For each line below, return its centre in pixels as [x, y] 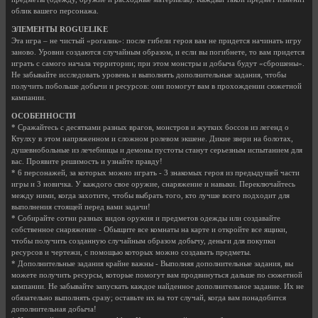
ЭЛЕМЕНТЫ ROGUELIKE [60, 30]
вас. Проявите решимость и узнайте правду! [87, 162]
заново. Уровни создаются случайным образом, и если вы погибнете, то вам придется [158, 53]
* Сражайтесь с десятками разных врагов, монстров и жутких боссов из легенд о [150, 128]
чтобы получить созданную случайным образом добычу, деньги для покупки [143, 241]
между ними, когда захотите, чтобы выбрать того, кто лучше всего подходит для [150, 196]
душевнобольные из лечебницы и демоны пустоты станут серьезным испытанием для [157, 150]
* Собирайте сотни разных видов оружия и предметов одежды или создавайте [146, 219]
